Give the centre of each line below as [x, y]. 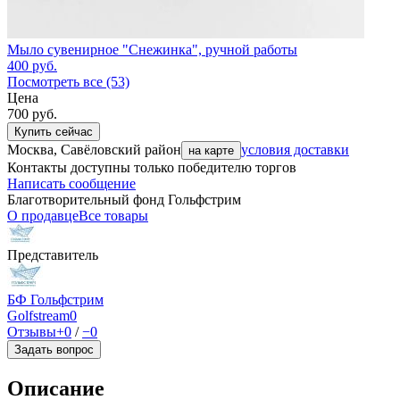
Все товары [113, 216]
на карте [211, 151]
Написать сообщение [71, 184]
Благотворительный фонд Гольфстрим [124, 200]
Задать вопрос [54, 350]
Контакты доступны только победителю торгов [152, 168]
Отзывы [32, 332]
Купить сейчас [54, 132]
